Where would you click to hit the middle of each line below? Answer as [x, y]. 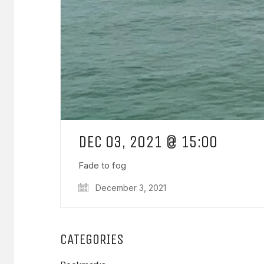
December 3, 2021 [130, 188]
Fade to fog [102, 166]
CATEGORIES [92, 240]
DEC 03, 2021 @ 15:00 [148, 142]
